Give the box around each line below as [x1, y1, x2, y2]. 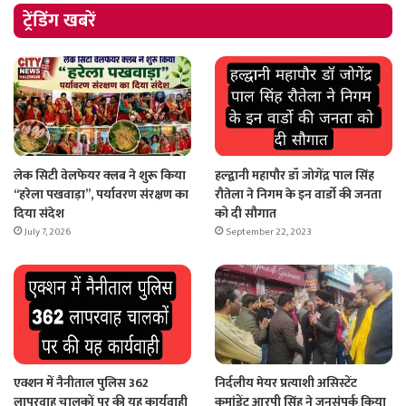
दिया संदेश [14, 202, 64, 224]
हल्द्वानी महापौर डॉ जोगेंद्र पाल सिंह [214, 164, 374, 186]
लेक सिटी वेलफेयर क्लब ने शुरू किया [14, 164, 186, 186]
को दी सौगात [214, 202, 276, 224]
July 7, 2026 [24, 223, 71, 240]
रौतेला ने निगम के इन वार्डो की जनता [214, 183, 382, 205]
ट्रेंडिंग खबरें [23, 5, 96, 36]
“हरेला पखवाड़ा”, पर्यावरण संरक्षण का [14, 183, 188, 205]
